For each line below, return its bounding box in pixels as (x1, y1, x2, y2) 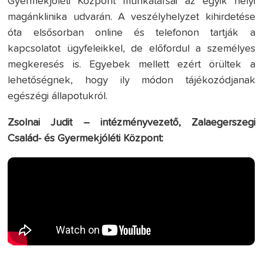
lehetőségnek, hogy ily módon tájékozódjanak (8, 75, 255, 86)
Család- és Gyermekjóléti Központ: (8, 133, 164, 144)
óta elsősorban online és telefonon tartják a (8, 27, 255, 38)
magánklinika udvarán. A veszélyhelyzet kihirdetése (8, 11, 255, 22)
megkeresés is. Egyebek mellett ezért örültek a (8, 59, 255, 70)
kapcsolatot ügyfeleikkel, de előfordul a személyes (8, 43, 255, 54)
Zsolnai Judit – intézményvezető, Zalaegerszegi (8, 117, 255, 128)
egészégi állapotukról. (8, 90, 108, 102)
